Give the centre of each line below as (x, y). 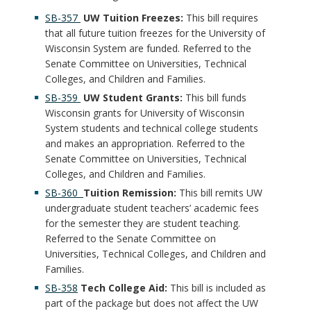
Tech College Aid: (125, 288)
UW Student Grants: (132, 98)
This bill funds (215, 98)
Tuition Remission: (131, 193)
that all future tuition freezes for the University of (155, 33)
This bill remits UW (221, 193)
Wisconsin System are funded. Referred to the (148, 48)
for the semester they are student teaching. (143, 223)
